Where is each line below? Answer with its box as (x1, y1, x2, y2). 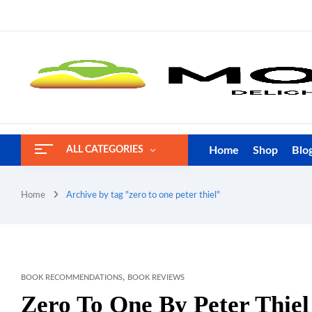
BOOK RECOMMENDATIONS (21, 274, 123, 281)
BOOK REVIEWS (127, 274, 185, 281)
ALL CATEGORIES (66, 145, 143, 155)
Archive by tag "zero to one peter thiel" (66, 191, 220, 200)
